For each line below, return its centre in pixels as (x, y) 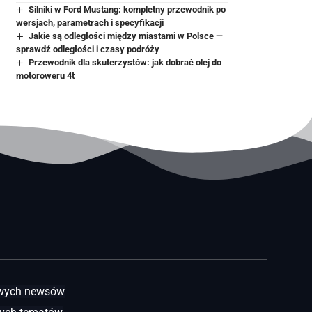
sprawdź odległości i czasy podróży (87, 49)
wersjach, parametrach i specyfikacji (89, 22)
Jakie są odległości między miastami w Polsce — (126, 36)
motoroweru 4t (45, 76)
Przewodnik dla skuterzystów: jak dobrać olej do (125, 62)
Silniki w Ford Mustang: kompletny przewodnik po (127, 9)
